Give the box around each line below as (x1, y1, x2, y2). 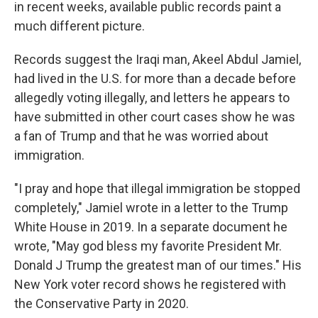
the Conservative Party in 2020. (14, 296, 189, 311)
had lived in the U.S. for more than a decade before (14, 71, 296, 86)
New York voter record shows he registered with (14, 277, 286, 292)
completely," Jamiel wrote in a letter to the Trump (14, 200, 288, 215)
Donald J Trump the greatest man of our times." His (14, 258, 302, 273)
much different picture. (14, 18, 145, 33)
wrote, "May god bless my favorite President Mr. (14, 238, 282, 253)
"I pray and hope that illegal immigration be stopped (14, 181, 300, 196)
